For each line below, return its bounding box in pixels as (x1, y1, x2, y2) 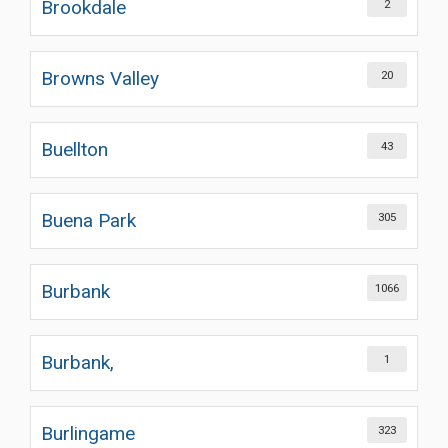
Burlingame (41, 422, 135, 445)
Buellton (41, 138, 108, 161)
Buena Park (41, 209, 136, 232)
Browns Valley (41, 67, 159, 90)
